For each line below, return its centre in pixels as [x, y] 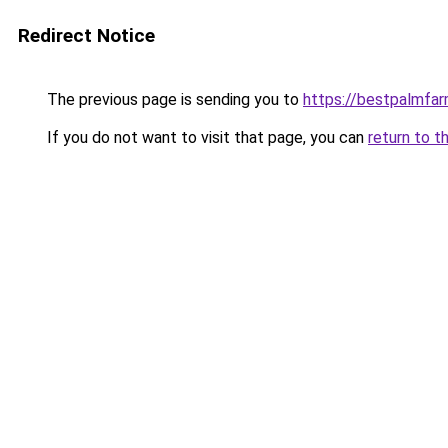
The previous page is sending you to [173, 99]
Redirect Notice [86, 35]
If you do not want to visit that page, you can [205, 137]
